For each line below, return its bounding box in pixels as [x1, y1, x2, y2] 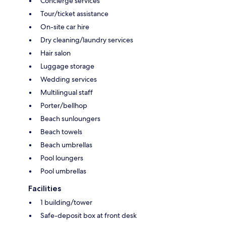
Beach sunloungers [40, 114, 100, 123]
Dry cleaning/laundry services [40, 35, 133, 44]
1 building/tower [40, 197, 92, 207]
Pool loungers [40, 153, 83, 162]
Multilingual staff [40, 87, 93, 97]
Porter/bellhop [40, 100, 87, 110]
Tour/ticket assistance [40, 9, 108, 18]
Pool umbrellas [40, 166, 86, 176]
